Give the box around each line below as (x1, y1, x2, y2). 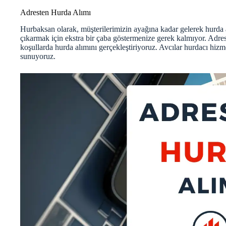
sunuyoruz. (20, 52, 55, 61)
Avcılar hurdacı (159, 43, 208, 52)
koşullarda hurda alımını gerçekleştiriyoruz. (20, 43, 159, 52)
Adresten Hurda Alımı (20, 8, 91, 17)
